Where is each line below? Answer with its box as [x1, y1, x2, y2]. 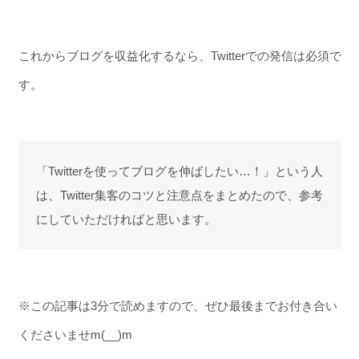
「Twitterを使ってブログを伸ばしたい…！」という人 [36, 163, 323, 178]
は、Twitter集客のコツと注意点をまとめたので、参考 [36, 188, 323, 202]
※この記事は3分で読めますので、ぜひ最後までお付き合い [18, 298, 337, 313]
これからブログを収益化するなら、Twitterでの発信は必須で [18, 48, 341, 63]
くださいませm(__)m [18, 327, 132, 341]
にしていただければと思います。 [36, 212, 216, 226]
